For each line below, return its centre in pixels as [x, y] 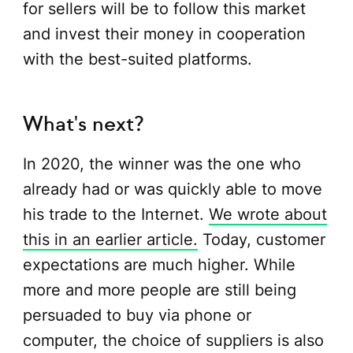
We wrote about [268, 215]
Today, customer [261, 240]
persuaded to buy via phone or [137, 316]
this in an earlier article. [110, 240]
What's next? [83, 124]
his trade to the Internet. [115, 215]
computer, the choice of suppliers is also [173, 341]
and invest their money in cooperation [164, 33]
